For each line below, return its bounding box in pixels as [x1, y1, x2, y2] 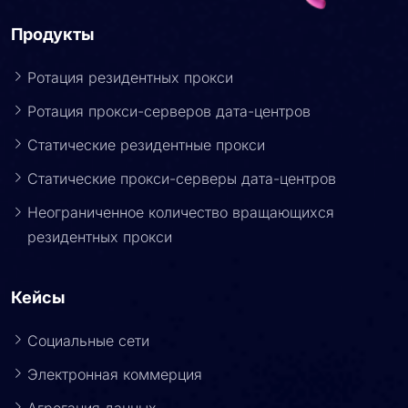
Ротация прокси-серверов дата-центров [27, 94, 311, 113]
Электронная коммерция [27, 357, 202, 376]
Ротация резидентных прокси [27, 60, 233, 79]
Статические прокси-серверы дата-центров [27, 161, 336, 180]
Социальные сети [27, 323, 149, 342]
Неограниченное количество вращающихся [27, 195, 334, 214]
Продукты [11, 16, 95, 36]
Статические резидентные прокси [27, 127, 265, 147]
